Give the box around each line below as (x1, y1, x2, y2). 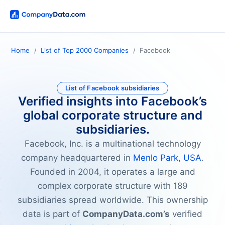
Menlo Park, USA (133, 153, 201, 163)
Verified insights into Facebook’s (18, 94, 207, 109)
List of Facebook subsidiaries (65, 84, 160, 92)
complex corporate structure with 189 (37, 181, 188, 191)
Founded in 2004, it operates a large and (30, 167, 195, 177)
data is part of (23, 209, 82, 219)
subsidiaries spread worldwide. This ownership (17, 195, 208, 205)
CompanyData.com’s (82, 209, 170, 219)
